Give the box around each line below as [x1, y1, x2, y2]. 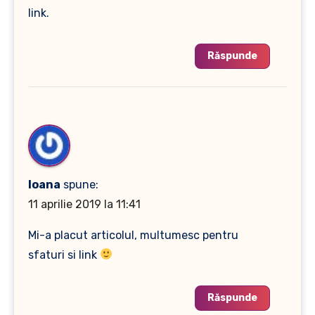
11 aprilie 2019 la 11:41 [27, 197, 141, 211]
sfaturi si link [27, 247, 100, 262]
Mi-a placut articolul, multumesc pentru [27, 228, 238, 242]
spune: [63, 177, 98, 191]
